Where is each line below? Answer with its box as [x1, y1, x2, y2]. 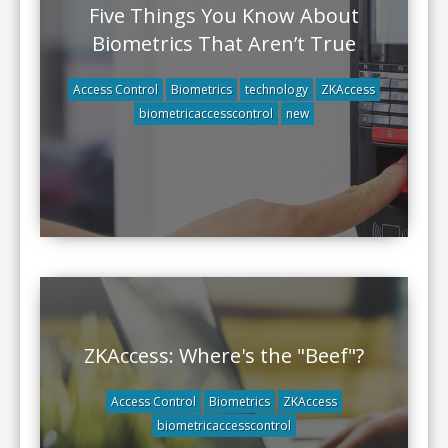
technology [245, 81, 308, 98]
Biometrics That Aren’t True [92, 30, 356, 57]
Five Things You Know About [89, 2, 359, 29]
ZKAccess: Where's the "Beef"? [84, 342, 364, 369]
